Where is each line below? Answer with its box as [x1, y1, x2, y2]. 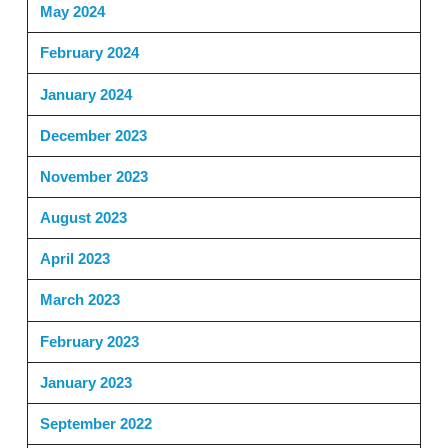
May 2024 [39, 3, 105, 21]
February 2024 [39, 44, 139, 62]
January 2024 [39, 85, 132, 103]
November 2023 [39, 167, 148, 185]
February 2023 [39, 332, 139, 350]
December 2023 [39, 126, 147, 144]
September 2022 [39, 415, 152, 433]
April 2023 [39, 250, 110, 268]
